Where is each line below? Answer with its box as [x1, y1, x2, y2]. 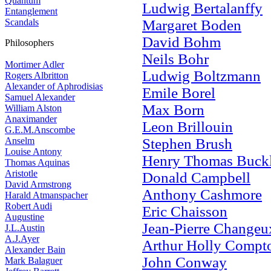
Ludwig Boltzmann [142, 68, 261, 84]
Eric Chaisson [142, 203, 227, 220]
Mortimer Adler [5, 59, 64, 70]
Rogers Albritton [5, 70, 68, 80]
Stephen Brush [142, 135, 232, 152]
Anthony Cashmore [142, 186, 262, 203]
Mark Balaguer [5, 255, 62, 266]
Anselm [5, 135, 34, 146]
